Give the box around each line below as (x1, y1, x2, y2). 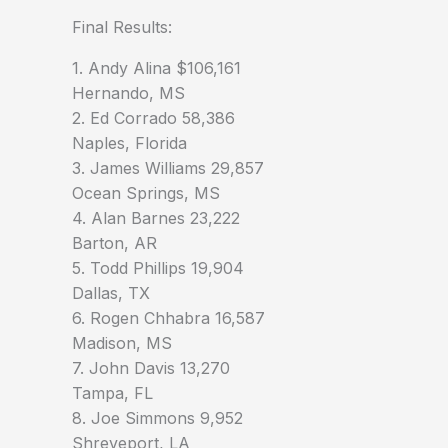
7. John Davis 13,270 (72, 358, 230, 379)
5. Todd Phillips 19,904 (72, 258, 244, 279)
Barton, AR (72, 233, 157, 254)
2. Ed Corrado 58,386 (72, 108, 235, 129)
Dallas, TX (72, 283, 150, 304)
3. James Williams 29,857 (72, 158, 264, 179)
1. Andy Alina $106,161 (72, 58, 241, 79)
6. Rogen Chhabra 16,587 (72, 308, 265, 329)
